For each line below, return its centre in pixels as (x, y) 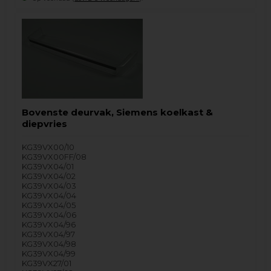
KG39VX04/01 (48, 167)
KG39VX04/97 (49, 234)
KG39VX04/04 (49, 196)
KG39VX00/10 (48, 147)
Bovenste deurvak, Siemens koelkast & (118, 113)
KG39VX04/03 (49, 186)
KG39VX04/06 (49, 215)
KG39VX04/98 (49, 244)
